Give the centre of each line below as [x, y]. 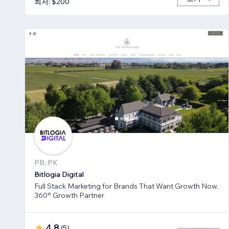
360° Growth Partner [69, 196]
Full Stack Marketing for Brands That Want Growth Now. [126, 186]
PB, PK [46, 163]
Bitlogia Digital [59, 175]
